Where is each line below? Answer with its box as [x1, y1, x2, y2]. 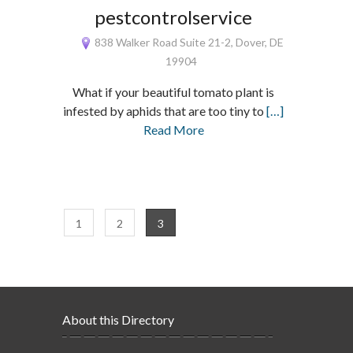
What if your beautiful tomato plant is [72, 84, 275, 99]
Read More [143, 122, 204, 137]
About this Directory [62, 312, 174, 327]
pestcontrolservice [95, 6, 253, 28]
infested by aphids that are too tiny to [63, 103, 267, 118]
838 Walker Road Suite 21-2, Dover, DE [91, 35, 284, 49]
